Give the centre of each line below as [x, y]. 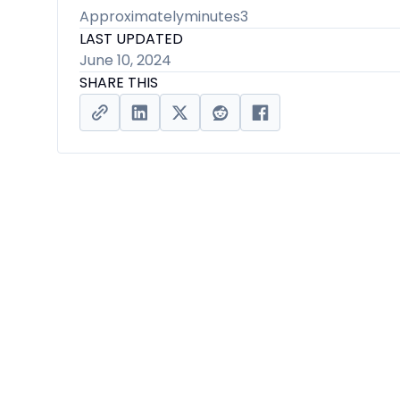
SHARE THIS [119, 83]
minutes [212, 17]
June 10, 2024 [125, 60]
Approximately [132, 17]
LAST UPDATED [131, 39]
